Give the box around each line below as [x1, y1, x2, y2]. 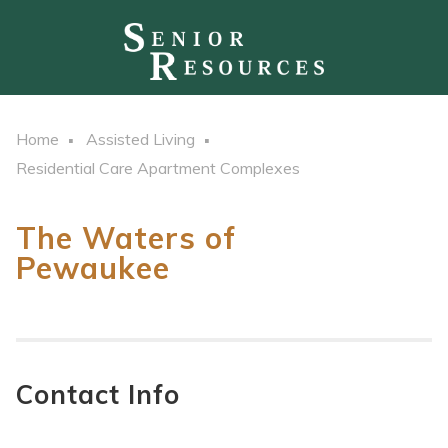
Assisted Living [86, 129, 195, 150]
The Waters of [16, 219, 236, 258]
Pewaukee [16, 249, 170, 288]
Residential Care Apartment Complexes [16, 158, 300, 179]
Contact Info [16, 378, 180, 412]
